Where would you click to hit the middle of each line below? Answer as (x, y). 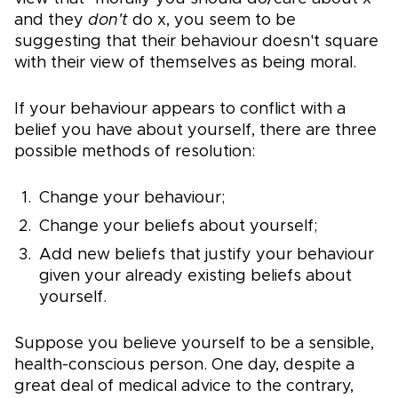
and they (51, 21)
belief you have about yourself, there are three (195, 131)
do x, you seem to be (212, 21)
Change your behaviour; (132, 199)
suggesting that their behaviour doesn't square (196, 42)
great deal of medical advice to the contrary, (184, 387)
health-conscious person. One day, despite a (184, 366)
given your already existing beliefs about (195, 277)
